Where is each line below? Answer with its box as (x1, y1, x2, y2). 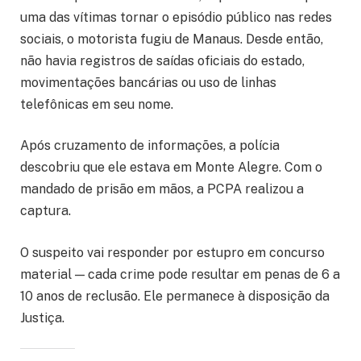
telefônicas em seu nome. (20, 96, 173, 112)
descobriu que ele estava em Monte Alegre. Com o (20, 160, 322, 176)
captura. (20, 203, 71, 219)
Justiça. (20, 309, 64, 326)
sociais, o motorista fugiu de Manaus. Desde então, (20, 31, 323, 47)
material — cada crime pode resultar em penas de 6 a (20, 266, 340, 282)
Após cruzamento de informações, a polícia (20, 138, 280, 154)
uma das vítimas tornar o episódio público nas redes (20, 9, 332, 25)
